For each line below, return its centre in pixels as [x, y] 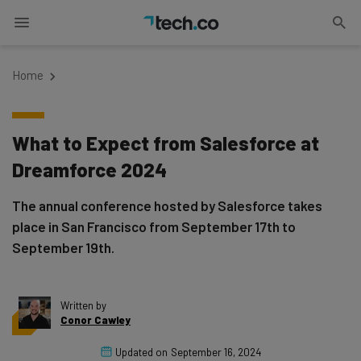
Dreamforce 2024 [89, 170]
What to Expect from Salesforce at [166, 143]
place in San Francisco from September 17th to [154, 226]
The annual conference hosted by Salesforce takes [167, 205]
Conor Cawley [95, 320]
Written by [83, 305]
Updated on [141, 352]
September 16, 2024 [216, 352]
